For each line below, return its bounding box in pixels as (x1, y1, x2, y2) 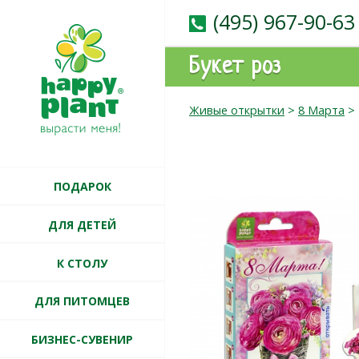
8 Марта (298, 103, 345, 118)
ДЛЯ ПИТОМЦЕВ (34, 293, 130, 309)
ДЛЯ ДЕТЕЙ (48, 216, 116, 232)
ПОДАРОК (53, 179, 111, 195)
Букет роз (189, 55, 281, 79)
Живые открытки (189, 103, 284, 118)
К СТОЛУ (57, 255, 107, 271)
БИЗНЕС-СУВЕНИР (31, 331, 133, 347)
